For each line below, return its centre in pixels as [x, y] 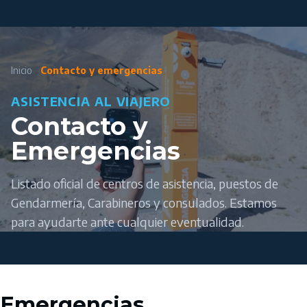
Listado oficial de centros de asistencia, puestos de [145, 183]
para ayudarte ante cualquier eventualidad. [127, 221]
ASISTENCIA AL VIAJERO [91, 101]
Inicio [22, 70]
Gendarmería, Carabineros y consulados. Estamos [144, 202]
